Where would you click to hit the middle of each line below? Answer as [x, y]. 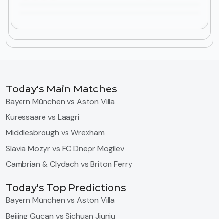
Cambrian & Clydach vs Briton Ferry [69, 164]
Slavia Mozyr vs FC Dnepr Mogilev [65, 148]
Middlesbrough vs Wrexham [55, 133]
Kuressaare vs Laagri [43, 117]
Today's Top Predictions [66, 188]
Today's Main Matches [62, 89]
